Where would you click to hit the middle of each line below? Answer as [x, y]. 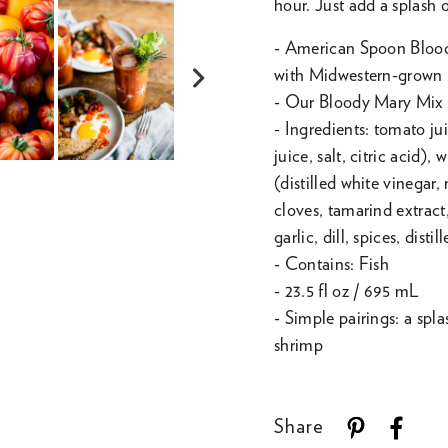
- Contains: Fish [332, 265]
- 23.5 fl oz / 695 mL [346, 292]
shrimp [298, 346]
